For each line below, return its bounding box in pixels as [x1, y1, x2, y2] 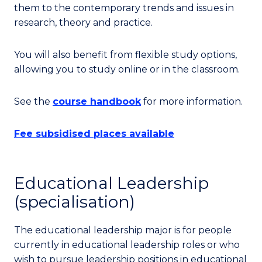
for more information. [141, 96, 243, 108]
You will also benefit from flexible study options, [14, 49, 237, 61]
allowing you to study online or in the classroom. [14, 64, 240, 75]
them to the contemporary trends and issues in [14, 2, 234, 14]
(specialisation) [14, 192, 135, 212]
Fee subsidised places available [14, 128, 174, 140]
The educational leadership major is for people [14, 225, 232, 236]
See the [14, 96, 53, 108]
